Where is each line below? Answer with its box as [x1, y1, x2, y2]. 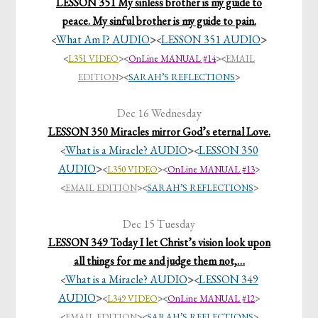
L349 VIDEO [107, 292, 158, 305]
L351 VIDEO [68, 53, 119, 65]
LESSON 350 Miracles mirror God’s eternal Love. [48, 124, 270, 140]
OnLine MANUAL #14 [128, 53, 216, 65]
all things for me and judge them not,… [73, 253, 245, 269]
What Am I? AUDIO [56, 32, 150, 48]
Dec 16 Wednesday [116, 106, 202, 121]
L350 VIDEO [107, 163, 158, 176]
